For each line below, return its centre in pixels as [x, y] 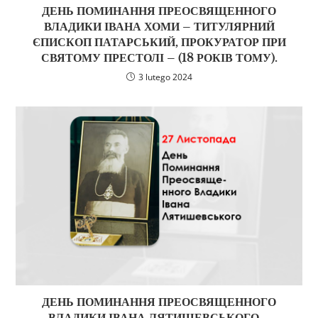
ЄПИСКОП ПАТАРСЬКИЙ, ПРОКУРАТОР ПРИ [159, 42]
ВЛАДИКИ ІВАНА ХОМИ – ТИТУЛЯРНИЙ [159, 27]
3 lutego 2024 [165, 77]
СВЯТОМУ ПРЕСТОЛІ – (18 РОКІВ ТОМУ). [159, 58]
